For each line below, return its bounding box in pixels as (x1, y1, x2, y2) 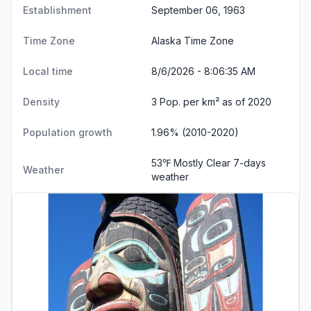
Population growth (23, 126, 112, 138)
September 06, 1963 (151, 3, 245, 16)
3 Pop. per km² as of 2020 (151, 95, 271, 108)
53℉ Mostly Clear (151, 156, 233, 169)
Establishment (23, 3, 92, 16)
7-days (233, 156, 266, 169)
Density (23, 95, 60, 108)
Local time (23, 65, 73, 77)
